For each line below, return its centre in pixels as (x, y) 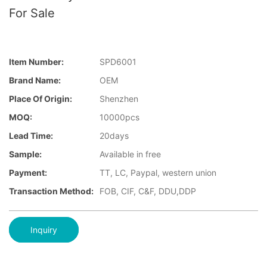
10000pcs (119, 117)
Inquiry (44, 229)
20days (114, 136)
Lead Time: (31, 136)
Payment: (28, 173)
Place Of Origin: (41, 99)
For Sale (32, 13)
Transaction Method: (51, 191)
